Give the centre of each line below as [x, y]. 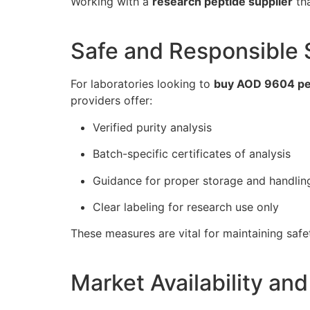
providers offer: [111, 101]
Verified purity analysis [152, 127]
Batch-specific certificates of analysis [192, 154]
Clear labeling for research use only [186, 207]
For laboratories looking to [142, 84]
